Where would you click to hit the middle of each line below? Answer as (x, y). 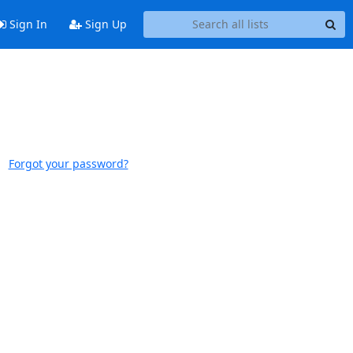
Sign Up (104, 24)
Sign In (26, 24)
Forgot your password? (68, 163)
